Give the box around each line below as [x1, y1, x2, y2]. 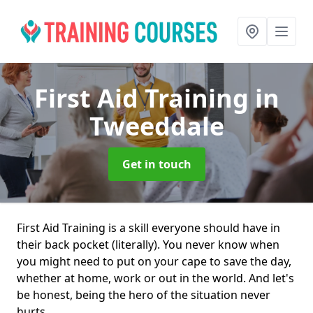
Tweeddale [89, 109, 224, 143]
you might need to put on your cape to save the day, [17, 254, 291, 269]
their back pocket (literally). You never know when [17, 237, 279, 252]
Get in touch [122, 156, 191, 172]
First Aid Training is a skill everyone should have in [17, 220, 280, 235]
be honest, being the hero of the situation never [17, 287, 270, 303]
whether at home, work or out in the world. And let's [17, 270, 294, 286]
